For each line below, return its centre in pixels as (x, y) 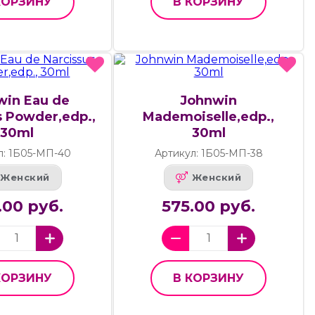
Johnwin (209, 100)
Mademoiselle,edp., (209, 116)
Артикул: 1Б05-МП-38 (208, 153)
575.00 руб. (209, 206)
